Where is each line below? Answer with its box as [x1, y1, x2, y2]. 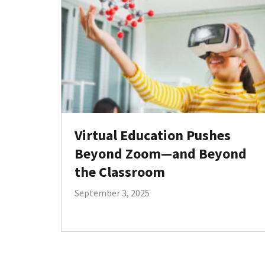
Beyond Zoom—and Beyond [74, 144, 247, 163]
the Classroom [74, 162, 165, 181]
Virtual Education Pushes [74, 125, 231, 144]
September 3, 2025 [74, 186, 150, 199]
